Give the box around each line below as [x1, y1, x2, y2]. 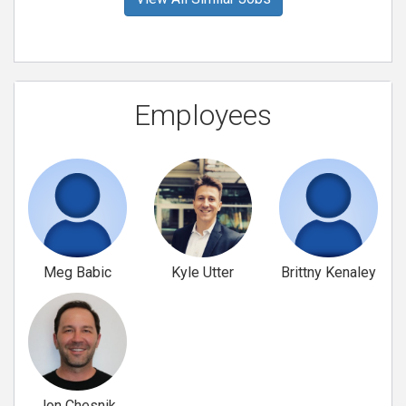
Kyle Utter [171, 263, 235, 281]
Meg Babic [43, 263, 111, 281]
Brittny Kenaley [281, 263, 377, 281]
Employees [134, 98, 272, 132]
